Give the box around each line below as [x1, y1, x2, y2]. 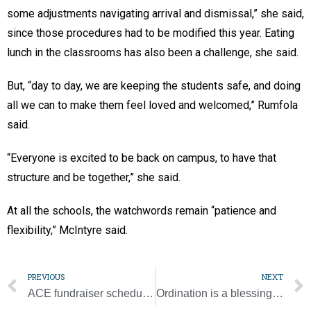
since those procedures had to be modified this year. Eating [7, 26, 294, 40]
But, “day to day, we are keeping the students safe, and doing [7, 78, 301, 92]
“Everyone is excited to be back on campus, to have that [7, 151, 276, 165]
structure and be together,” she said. [7, 170, 183, 184]
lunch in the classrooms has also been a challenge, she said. [7, 45, 299, 59]
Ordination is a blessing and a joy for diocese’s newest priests [271, 287, 283, 299]
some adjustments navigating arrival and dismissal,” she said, [7, 6, 304, 20]
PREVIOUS [28, 271, 65, 282]
